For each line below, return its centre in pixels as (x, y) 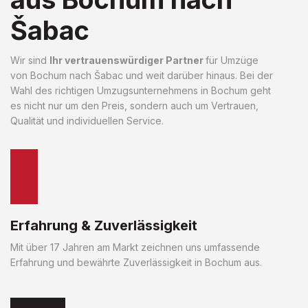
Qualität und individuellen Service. (87, 120)
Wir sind (30, 60)
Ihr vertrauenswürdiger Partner (128, 60)
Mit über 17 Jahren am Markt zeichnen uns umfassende (135, 247)
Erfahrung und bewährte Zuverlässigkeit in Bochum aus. (136, 262)
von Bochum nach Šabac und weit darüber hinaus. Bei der (142, 75)
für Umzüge (232, 60)
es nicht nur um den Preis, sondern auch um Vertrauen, (134, 105)
